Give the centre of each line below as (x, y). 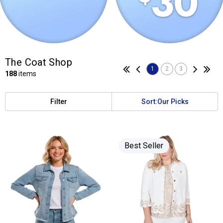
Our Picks (173, 102)
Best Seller (144, 145)
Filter (58, 102)
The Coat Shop (39, 62)
